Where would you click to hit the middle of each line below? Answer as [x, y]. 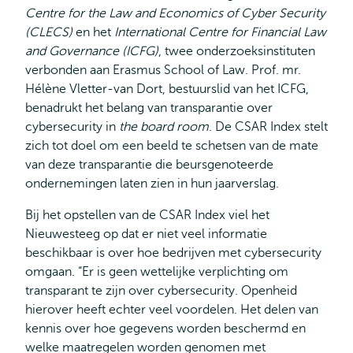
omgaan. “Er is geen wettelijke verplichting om [157, 272]
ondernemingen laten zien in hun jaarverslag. [152, 184]
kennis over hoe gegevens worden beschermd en [165, 329]
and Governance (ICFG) [92, 51]
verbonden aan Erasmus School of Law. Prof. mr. [163, 70]
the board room [164, 127]
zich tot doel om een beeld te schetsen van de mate [172, 146]
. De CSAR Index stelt [268, 127]
